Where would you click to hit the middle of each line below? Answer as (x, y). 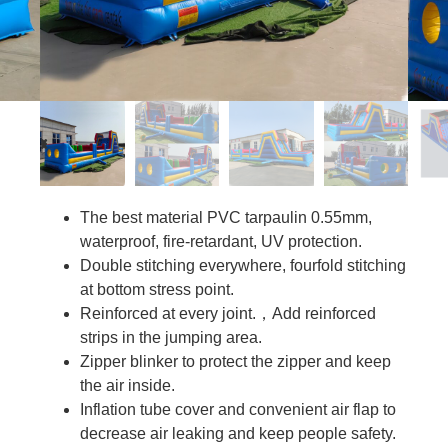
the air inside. (127, 385)
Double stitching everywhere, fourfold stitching (243, 265)
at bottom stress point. (157, 289)
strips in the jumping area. (171, 337)
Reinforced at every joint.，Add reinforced (228, 313)
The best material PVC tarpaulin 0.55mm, (226, 217)
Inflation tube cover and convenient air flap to (238, 409)
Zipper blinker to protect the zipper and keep (235, 361)
